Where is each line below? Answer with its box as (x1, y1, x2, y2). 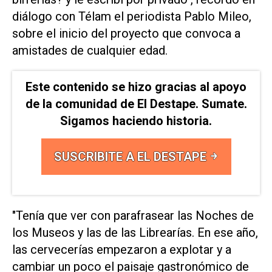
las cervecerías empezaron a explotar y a (12, 242, 231, 257)
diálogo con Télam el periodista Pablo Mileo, (12, 8, 251, 24)
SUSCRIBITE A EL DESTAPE (53, 149, 209, 165)
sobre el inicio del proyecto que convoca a (12, 25, 240, 41)
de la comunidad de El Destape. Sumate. (25, 97, 247, 112)
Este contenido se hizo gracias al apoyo (25, 80, 246, 95)
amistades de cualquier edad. (12, 42, 168, 58)
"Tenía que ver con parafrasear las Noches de (12, 208, 254, 223)
